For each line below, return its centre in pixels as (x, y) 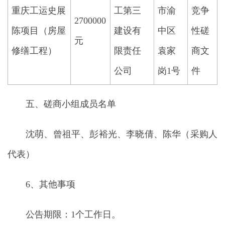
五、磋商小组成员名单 (71, 104)
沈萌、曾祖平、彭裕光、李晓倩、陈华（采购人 (122, 134)
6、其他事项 (50, 184)
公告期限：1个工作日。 (73, 214)
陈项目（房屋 (39, 31)
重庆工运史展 (39, 11)
